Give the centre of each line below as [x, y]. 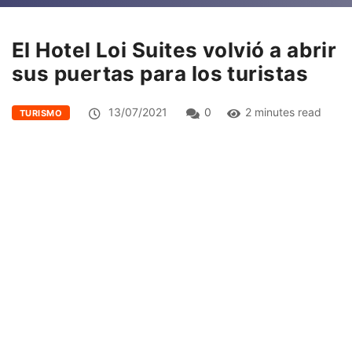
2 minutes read [284, 112]
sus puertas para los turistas [160, 73]
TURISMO [41, 113]
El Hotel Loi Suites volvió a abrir [174, 49]
